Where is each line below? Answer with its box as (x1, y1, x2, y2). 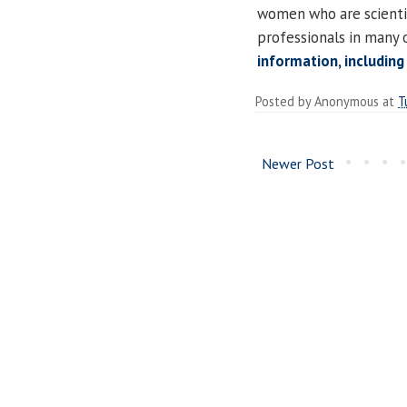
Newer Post (262, 154, 334, 173)
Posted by (255, 92, 314, 110)
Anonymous (314, 92, 379, 110)
